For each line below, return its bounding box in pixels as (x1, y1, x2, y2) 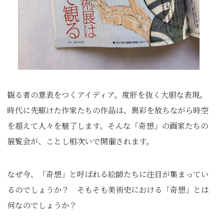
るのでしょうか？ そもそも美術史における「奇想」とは (7, 184, 209, 195)
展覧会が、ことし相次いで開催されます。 (7, 135, 154, 147)
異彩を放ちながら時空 (131, 104, 209, 116)
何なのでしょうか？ (7, 199, 77, 211)
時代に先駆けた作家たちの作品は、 (7, 104, 131, 116)
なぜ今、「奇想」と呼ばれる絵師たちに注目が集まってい (7, 168, 209, 180)
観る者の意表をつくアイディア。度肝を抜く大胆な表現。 (7, 89, 207, 100)
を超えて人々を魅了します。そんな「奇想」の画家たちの (7, 120, 208, 131)
